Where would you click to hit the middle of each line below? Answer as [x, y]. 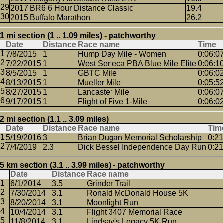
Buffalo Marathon [60, 18]
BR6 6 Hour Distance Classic [82, 8]
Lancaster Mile [104, 92]
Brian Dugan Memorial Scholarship [140, 138]
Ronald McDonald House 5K [137, 193]
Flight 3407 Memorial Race [134, 212]
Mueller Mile [99, 82]
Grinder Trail [109, 183]
